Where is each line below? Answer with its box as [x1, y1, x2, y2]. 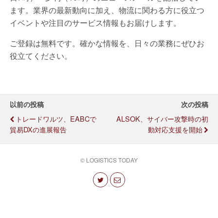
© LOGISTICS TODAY [80, 156, 138, 164]
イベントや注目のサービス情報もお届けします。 [10, 17, 181, 28]
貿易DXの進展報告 [10, 124, 67, 134]
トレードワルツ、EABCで [16, 113, 96, 124]
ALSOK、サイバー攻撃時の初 [116, 113, 208, 124]
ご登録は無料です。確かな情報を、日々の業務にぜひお [10, 37, 204, 49]
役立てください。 [10, 50, 72, 61]
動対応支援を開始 [148, 124, 202, 134]
